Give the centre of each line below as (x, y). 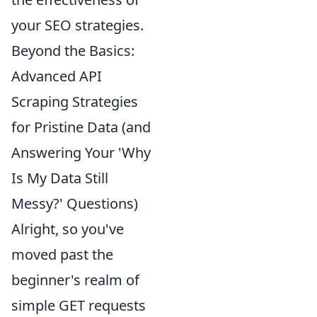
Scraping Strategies (75, 102)
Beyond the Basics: (73, 51)
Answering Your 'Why (81, 152)
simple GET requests (79, 305)
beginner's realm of (75, 280)
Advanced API (57, 76)
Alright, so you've (68, 229)
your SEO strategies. (77, 25)
